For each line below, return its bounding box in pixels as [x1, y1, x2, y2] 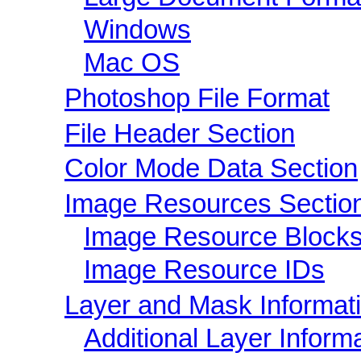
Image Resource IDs [84, 255, 325, 284]
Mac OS [84, 48, 180, 78]
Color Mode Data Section [64, 154, 358, 184]
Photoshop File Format [64, 83, 330, 113]
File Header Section [64, 118, 295, 148]
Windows [84, 15, 191, 45]
